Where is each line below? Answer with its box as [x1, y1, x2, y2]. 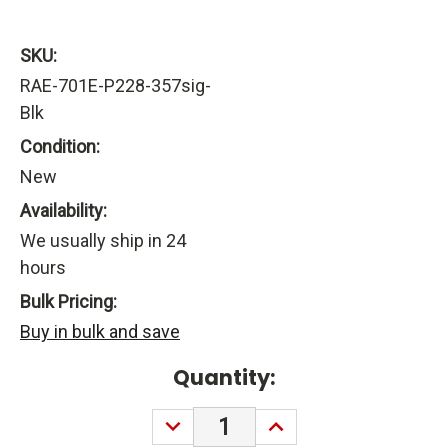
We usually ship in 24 [20, 230, 186, 252]
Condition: [20, 136, 100, 158]
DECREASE [157, 408, 251, 434]
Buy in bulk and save [20, 321, 180, 343]
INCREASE [260, 408, 349, 434]
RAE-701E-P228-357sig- [20, 75, 211, 97]
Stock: [20, 394, 88, 424]
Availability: [20, 200, 107, 222]
